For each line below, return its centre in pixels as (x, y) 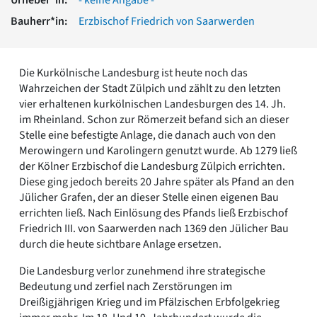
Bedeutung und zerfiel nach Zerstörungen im (126, 286)
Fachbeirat (58, 100)
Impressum (60, 147)
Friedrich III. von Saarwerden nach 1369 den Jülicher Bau (154, 228)
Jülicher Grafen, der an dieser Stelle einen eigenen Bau (149, 197)
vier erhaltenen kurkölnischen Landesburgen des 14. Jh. (152, 104)
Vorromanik (62, 27)
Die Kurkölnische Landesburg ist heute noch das (133, 73)
